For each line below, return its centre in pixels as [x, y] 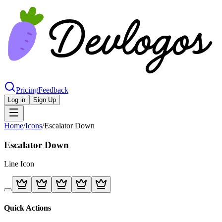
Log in [17, 100]
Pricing [27, 90]
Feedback [53, 90]
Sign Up [45, 100]
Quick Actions [28, 208]
